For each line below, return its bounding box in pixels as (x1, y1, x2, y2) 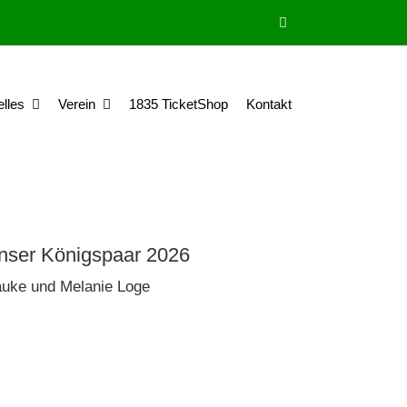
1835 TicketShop (129, 96, 228, 112)
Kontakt (246, 96, 292, 112)
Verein (58, 96, 95, 112)
